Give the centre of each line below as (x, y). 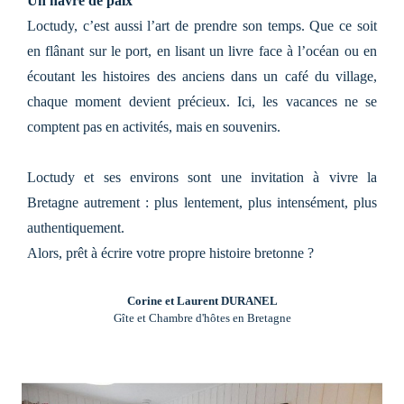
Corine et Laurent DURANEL (202, 300)
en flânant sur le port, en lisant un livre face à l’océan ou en (202, 50)
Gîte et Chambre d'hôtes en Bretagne (202, 317)
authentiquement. (76, 227)
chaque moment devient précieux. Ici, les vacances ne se (202, 101)
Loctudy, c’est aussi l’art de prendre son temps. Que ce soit (202, 25)
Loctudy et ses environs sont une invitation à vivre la (202, 177)
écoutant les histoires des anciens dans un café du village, (202, 76)
